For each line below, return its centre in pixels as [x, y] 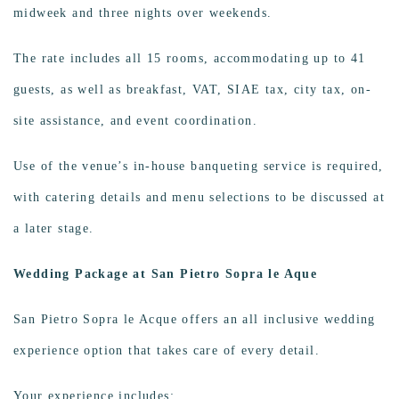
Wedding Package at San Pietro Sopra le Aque [166, 274]
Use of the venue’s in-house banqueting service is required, [199, 167]
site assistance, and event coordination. [135, 121]
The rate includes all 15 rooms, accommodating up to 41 [190, 59]
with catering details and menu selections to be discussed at [199, 198]
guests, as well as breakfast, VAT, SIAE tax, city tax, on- [193, 90]
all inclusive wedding [309, 320]
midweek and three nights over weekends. [143, 13]
